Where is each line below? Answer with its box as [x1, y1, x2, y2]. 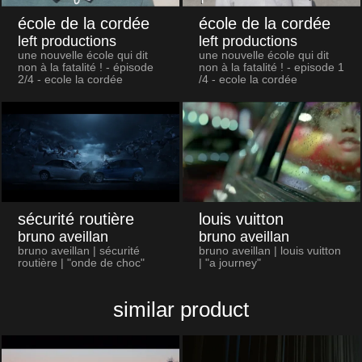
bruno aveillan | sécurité [17, 245, 140, 258]
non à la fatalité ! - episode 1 [198, 61, 344, 74]
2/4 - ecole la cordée [17, 74, 123, 86]
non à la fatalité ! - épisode [17, 61, 154, 74]
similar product [113, 297, 249, 322]
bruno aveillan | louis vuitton [198, 245, 341, 258]
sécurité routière [17, 210, 134, 229]
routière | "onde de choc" [17, 257, 145, 270]
